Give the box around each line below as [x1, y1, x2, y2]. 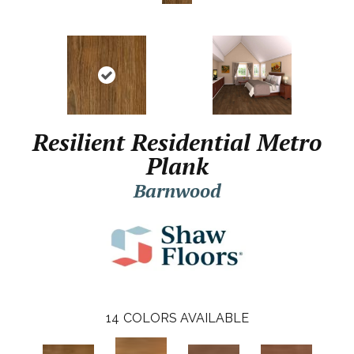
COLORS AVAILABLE [122, 311, 249, 326]
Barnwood [133, 178, 221, 203]
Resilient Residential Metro [32, 126, 322, 158]
